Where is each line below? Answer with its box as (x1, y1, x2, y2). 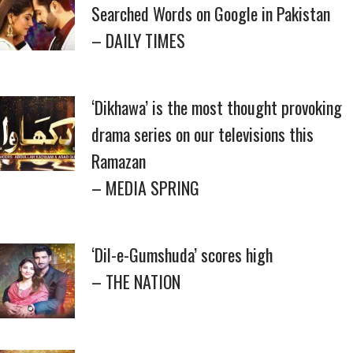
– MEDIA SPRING (91, 175, 199, 200)
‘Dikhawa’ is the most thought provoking (91, 95, 342, 120)
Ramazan (91, 148, 146, 173)
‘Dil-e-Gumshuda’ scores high (91, 242, 273, 267)
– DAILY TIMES (91, 28, 185, 53)
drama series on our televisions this (91, 121, 314, 147)
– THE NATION (91, 269, 180, 294)
